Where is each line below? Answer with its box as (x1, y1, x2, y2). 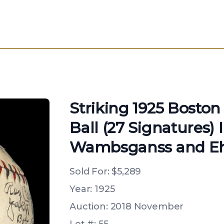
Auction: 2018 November (69, 201, 184, 212)
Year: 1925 (69, 183, 115, 194)
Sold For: (69, 166, 112, 177)
